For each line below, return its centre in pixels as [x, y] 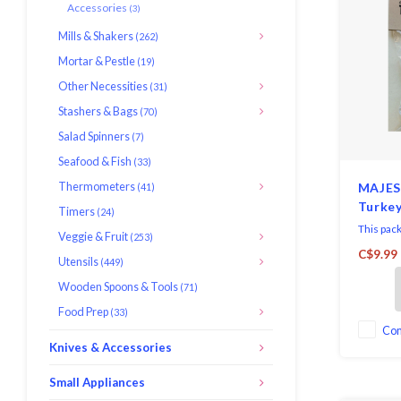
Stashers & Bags [99, 111]
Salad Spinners [95, 137]
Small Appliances [97, 382]
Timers [77, 212]
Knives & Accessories [111, 347]
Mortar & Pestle [98, 61]
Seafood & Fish [96, 162]
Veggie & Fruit [94, 237]
